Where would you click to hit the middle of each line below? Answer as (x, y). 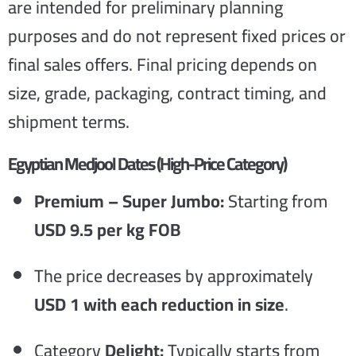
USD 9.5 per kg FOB (107, 230)
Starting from (276, 201)
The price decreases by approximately (174, 276)
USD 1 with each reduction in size (159, 304)
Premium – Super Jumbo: (129, 201)
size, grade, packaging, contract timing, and (167, 93)
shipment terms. (69, 122)
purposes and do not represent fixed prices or (177, 36)
